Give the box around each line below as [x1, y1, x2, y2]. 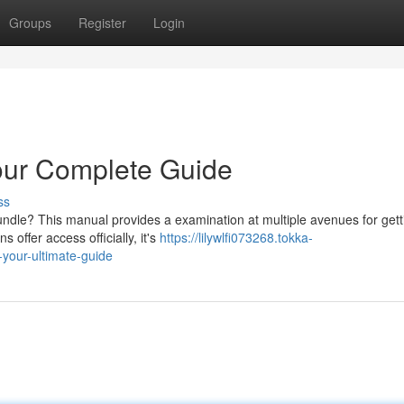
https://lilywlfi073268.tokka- [160, 228, 313, 246]
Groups [9, 14, 51, 32]
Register [78, 14, 126, 32]
